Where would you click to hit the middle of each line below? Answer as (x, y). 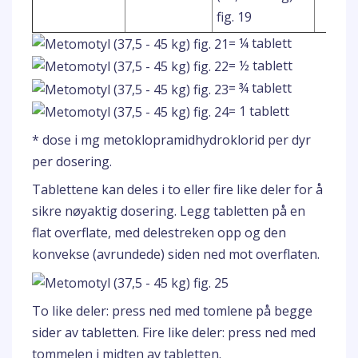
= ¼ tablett (260, 43)
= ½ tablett (261, 66)
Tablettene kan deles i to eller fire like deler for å (177, 189)
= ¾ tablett (260, 88)
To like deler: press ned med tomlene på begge (172, 311)
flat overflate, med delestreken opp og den (159, 232)
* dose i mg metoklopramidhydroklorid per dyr (171, 139)
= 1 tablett (259, 111)
